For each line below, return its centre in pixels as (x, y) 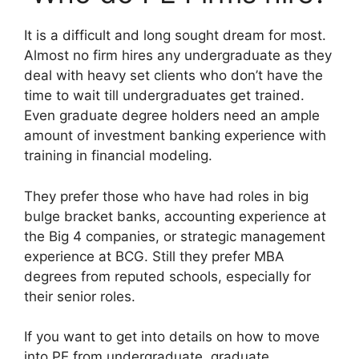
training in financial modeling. (118, 156)
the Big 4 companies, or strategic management (175, 236)
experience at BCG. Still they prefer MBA (154, 256)
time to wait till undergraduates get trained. (164, 96)
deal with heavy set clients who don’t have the (173, 76)
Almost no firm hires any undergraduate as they (178, 56)
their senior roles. (80, 296)
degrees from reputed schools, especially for (167, 276)
